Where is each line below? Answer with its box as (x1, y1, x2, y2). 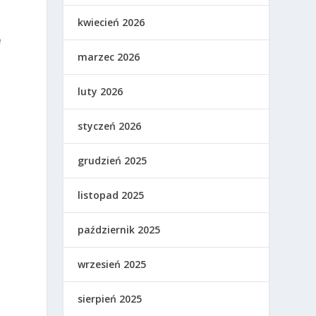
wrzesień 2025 (78, 257, 147, 272)
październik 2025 (78, 223, 161, 237)
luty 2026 (78, 85, 123, 99)
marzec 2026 (78, 50, 140, 64)
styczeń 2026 (78, 119, 142, 133)
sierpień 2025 (78, 292, 142, 306)
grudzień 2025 (78, 154, 147, 168)
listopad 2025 (78, 188, 145, 202)
